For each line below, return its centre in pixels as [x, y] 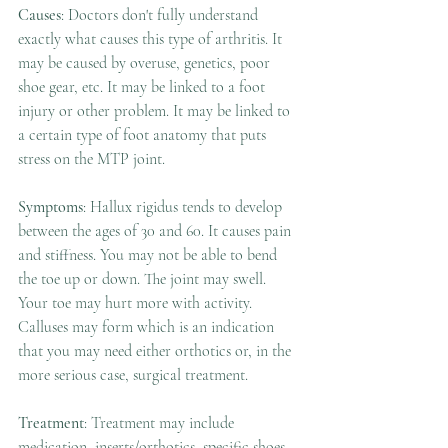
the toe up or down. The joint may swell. [144, 279]
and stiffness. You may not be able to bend [149, 255]
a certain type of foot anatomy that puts [144, 135]
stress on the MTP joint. [93, 159]
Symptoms [50, 207]
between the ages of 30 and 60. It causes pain [156, 231]
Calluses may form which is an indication [148, 327]
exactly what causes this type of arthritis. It [152, 39]
